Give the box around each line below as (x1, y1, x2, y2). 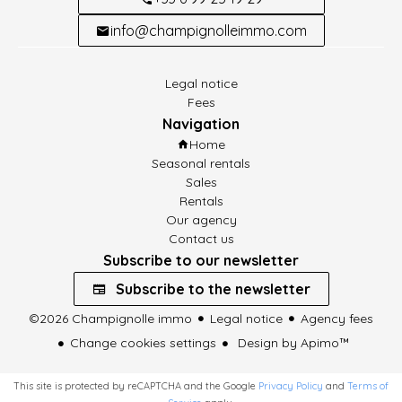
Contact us (168, 230, 234, 247)
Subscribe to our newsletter (103, 250, 299, 269)
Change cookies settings (70, 335, 216, 352)
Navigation (162, 114, 240, 133)
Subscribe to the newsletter (115, 279, 310, 298)
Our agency (165, 211, 237, 228)
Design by (234, 335, 301, 352)
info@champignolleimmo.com (109, 21, 307, 39)
